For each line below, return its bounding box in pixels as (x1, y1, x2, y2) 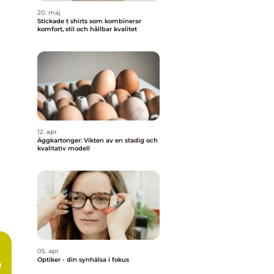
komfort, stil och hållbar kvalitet (37, 25, 137, 33)
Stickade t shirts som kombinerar (37, 17, 141, 25)
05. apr (37, 247, 59, 255)
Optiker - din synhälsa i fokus (37, 256, 129, 264)
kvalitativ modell (37, 144, 90, 152)
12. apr (37, 128, 57, 136)
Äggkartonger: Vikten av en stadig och (37, 136, 158, 144)
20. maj (37, 9, 61, 17)
